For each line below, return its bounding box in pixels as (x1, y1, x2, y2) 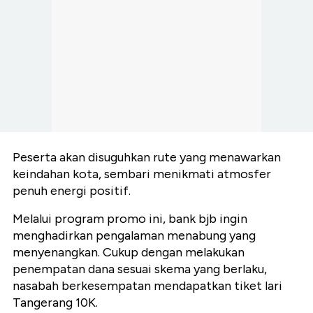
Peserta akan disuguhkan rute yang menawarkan (13, 150, 281, 166)
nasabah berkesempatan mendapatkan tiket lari (13, 278, 282, 294)
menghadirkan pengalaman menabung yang (13, 228, 256, 244)
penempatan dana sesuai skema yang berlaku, (13, 261, 267, 277)
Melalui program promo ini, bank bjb (13, 211, 219, 227)
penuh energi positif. (13, 183, 131, 199)
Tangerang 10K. (13, 295, 98, 311)
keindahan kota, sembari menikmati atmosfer (13, 166, 271, 182)
